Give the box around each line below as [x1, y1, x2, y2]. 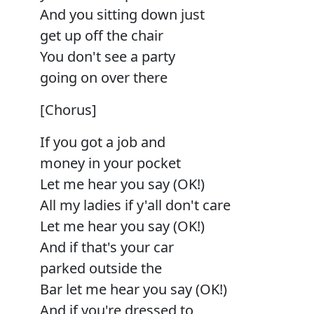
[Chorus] [40, 100, 97, 119]
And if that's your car [40, 237, 174, 257]
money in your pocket [40, 153, 181, 172]
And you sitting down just [40, 4, 205, 24]
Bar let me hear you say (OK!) [40, 279, 227, 299]
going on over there [40, 67, 168, 87]
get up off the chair [40, 25, 163, 45]
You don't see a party [40, 46, 175, 66]
